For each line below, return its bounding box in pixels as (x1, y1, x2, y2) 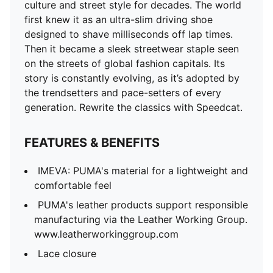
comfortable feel (34, 179, 112, 191)
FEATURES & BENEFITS (24, 135, 160, 150)
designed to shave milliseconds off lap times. (24, 28, 233, 40)
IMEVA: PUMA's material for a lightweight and (38, 165, 248, 177)
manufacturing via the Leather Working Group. (34, 213, 247, 225)
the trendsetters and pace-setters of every (24, 87, 221, 99)
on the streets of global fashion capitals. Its (24, 57, 225, 69)
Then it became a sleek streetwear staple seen (24, 43, 239, 55)
